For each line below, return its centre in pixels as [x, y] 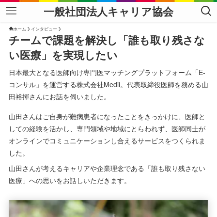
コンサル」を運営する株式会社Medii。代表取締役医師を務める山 [108, 85]
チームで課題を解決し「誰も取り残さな [107, 40]
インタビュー [44, 29]
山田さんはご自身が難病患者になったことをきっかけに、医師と [107, 116]
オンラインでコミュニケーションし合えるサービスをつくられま [107, 141]
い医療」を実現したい [63, 55]
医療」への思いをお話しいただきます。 [70, 180]
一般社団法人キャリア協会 [108, 11]
